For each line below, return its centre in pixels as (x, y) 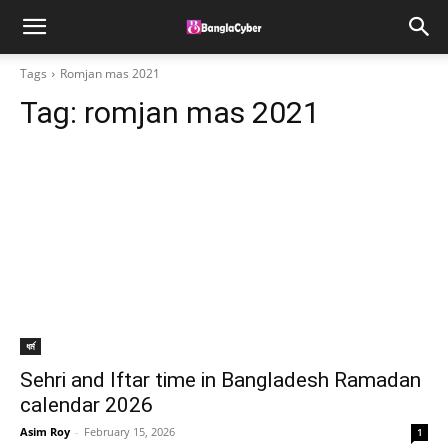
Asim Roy (45, 431)
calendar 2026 (86, 405)
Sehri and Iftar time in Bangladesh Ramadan (220, 380)
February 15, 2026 (129, 431)
